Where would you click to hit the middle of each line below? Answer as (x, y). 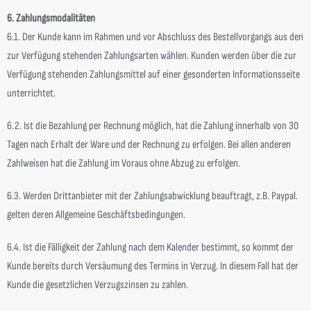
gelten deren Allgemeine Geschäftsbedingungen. (96, 215)
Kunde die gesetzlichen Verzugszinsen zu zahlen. (98, 285)
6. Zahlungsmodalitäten (51, 18)
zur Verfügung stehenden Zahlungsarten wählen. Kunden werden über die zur (152, 56)
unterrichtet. (31, 93)
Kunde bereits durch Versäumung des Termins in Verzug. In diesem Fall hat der (153, 266)
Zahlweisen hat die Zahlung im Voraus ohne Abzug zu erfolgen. (124, 163)
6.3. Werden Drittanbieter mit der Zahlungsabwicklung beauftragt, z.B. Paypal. (152, 196)
